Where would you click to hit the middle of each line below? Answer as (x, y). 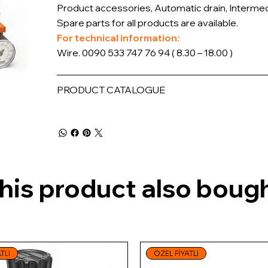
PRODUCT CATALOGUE (111, 90)
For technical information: (118, 38)
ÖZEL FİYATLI (176, 254)
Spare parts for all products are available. (148, 23)
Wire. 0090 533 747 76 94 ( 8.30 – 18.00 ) (145, 53)
